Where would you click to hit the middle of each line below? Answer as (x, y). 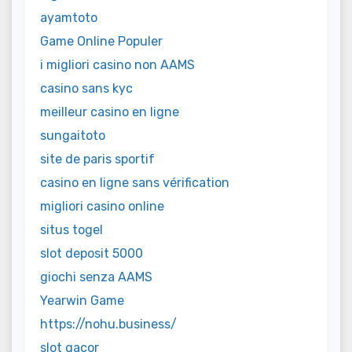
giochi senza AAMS (96, 277)
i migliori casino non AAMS (117, 64)
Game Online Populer (101, 41)
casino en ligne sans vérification (135, 182)
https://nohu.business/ (108, 324)
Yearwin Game (82, 300)
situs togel (71, 229)
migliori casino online (102, 206)
